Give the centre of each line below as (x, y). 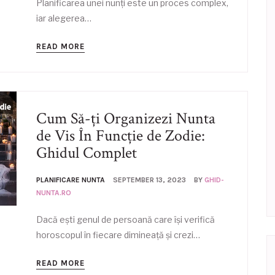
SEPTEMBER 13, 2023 (149, 180)
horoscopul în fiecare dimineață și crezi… (118, 235)
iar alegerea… (64, 18)
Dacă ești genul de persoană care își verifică (126, 219)
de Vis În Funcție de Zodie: (121, 136)
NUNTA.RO (54, 193)
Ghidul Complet (87, 153)
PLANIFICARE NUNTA (71, 180)
